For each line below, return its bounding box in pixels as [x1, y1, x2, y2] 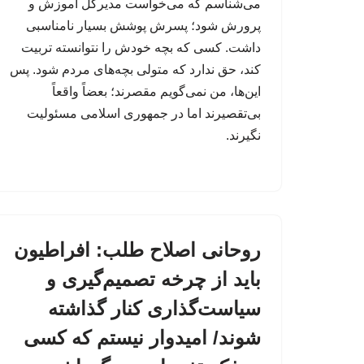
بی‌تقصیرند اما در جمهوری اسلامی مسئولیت [27, 106, 261, 121]
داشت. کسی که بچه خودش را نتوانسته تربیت [21, 41, 261, 55]
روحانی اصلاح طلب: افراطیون [14, 239, 261, 262]
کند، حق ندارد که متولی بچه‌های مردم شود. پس [10, 63, 261, 77]
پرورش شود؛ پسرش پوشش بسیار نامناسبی [26, 19, 261, 33]
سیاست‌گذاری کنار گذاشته [48, 297, 261, 320]
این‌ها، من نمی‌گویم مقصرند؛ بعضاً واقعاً [52, 84, 261, 99]
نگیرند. [226, 128, 261, 143]
